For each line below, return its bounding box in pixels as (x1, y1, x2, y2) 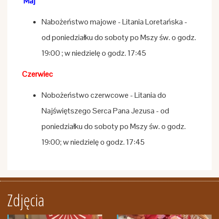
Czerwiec (22, 69, 53, 79)
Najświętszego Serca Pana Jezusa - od (42, 106, 169, 116)
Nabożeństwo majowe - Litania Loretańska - (42, 17, 187, 27)
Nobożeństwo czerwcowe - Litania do (42, 90, 166, 100)
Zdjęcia (7, 189, 44, 211)
